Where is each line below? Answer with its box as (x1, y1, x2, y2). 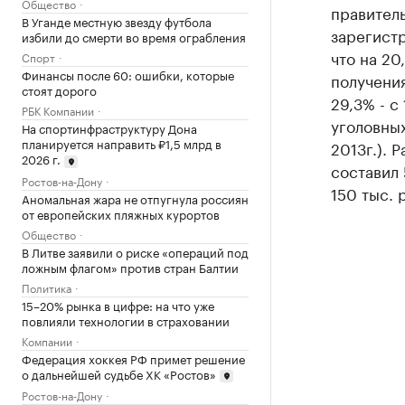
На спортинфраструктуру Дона (22, 118, 197, 137)
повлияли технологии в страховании (22, 310, 230, 329)
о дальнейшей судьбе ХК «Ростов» (22, 363, 216, 382)
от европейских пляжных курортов (22, 203, 220, 222)
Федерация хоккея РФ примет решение (22, 348, 245, 367)
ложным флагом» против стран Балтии (22, 257, 239, 276)
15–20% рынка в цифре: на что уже (22, 295, 214, 314)
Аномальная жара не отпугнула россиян (22, 188, 249, 207)
